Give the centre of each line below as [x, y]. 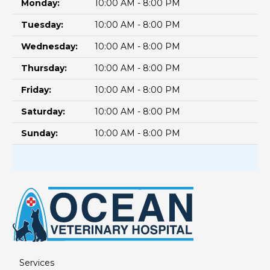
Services [36, 263]
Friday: [36, 89]
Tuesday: [42, 24]
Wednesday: [49, 46]
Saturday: [43, 111]
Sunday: [39, 133]
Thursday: [44, 68]
